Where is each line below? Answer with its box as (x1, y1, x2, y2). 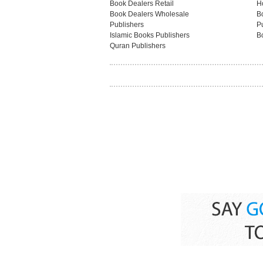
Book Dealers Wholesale (110, 10, 189, 18)
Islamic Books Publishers (110, 31, 190, 39)
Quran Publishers (110, 42, 166, 50)
